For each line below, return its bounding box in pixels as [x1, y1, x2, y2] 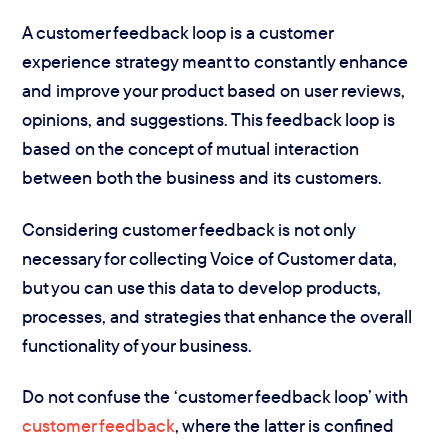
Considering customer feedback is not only [22, 217, 356, 241]
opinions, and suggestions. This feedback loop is [22, 108, 396, 132]
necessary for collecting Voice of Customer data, [22, 246, 398, 270]
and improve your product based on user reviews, [22, 79, 406, 103]
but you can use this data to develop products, [22, 275, 382, 299]
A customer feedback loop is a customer [22, 21, 334, 45]
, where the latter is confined [175, 413, 395, 437]
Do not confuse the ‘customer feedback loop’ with [22, 384, 409, 408]
